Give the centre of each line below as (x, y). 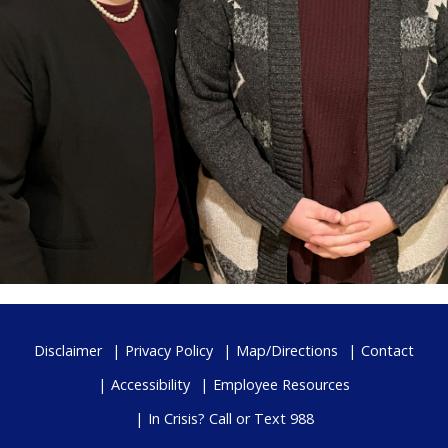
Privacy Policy (169, 350)
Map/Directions (287, 350)
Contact (387, 350)
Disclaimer (68, 350)
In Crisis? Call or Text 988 (230, 418)
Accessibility (150, 384)
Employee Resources (281, 384)
